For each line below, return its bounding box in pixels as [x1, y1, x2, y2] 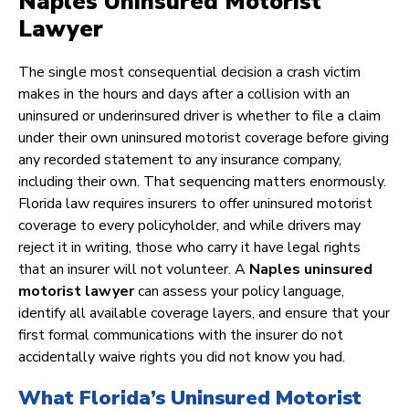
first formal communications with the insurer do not [18, 325, 343, 346]
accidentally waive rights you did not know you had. [18, 347, 345, 368]
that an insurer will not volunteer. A [18, 259, 249, 280]
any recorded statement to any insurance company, [18, 150, 341, 171]
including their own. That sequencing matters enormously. [18, 172, 386, 193]
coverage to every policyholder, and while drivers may [18, 215, 361, 236]
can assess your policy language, [134, 281, 344, 302]
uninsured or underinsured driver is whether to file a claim [18, 106, 381, 127]
